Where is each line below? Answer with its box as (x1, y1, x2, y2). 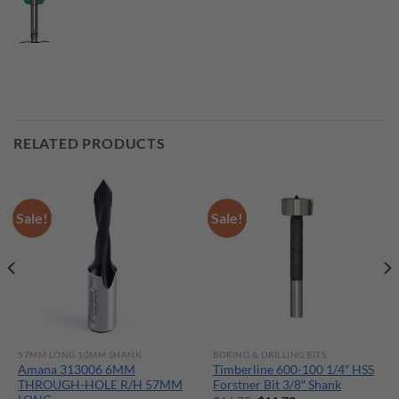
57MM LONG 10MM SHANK (18, 349, 142, 361)
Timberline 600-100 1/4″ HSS (213, 362, 374, 378)
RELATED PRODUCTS (13, 134, 166, 151)
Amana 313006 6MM (18, 362, 135, 378)
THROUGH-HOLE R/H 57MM (18, 378, 183, 393)
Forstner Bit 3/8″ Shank (213, 378, 341, 393)
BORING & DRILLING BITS (213, 349, 327, 361)
